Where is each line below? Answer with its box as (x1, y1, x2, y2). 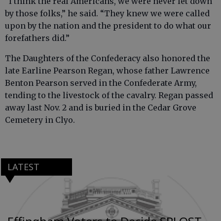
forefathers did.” (5, 33, 70, 43)
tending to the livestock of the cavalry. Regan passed (5, 90, 213, 100)
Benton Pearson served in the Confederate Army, (5, 78, 197, 88)
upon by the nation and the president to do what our (5, 21, 211, 31)
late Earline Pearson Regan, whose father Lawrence (5, 66, 210, 75)
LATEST (7, 161, 39, 173)
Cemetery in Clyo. (5, 115, 75, 125)
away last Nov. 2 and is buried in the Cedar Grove (5, 103, 196, 112)
